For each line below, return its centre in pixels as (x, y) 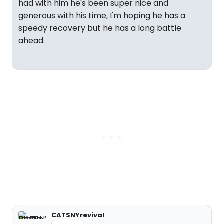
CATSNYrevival (78, 215)
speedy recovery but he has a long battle (100, 28)
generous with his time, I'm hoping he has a (102, 16)
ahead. (32, 41)
